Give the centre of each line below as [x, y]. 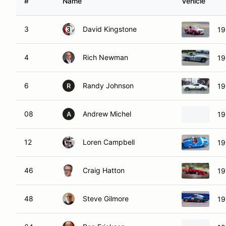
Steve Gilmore [106, 199]
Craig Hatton [104, 170]
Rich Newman [105, 57]
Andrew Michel [107, 114]
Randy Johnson [108, 86]
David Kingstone [110, 29]
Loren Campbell [109, 142]
